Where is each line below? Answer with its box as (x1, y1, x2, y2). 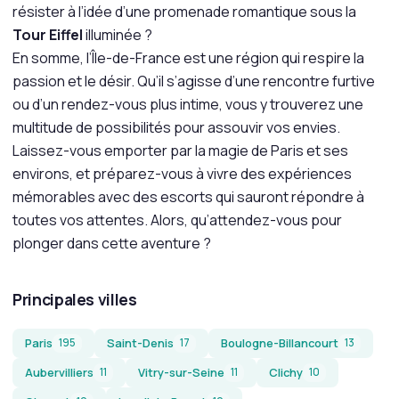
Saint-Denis (107, 335, 174, 351)
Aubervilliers (25, 364, 94, 380)
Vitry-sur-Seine (138, 364, 224, 380)
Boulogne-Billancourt (221, 335, 338, 351)
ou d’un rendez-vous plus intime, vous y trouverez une (12, 94, 363, 114)
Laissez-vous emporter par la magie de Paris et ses (12, 141, 348, 160)
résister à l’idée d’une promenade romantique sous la (12, 2, 356, 21)
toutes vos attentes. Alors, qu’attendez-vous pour (12, 210, 342, 230)
